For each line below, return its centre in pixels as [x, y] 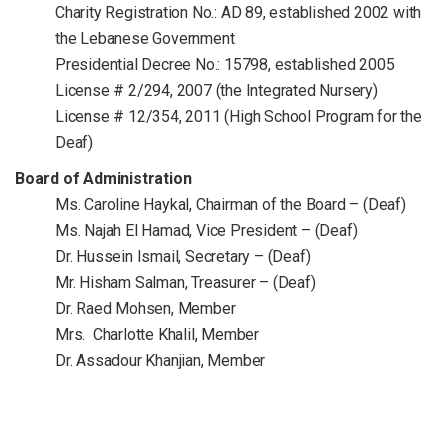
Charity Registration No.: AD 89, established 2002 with [238, 13]
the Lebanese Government [145, 39]
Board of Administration [103, 179]
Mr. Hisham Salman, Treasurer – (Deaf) [185, 283]
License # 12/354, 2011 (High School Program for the [238, 117]
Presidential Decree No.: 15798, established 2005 [225, 65]
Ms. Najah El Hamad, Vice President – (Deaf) [206, 231]
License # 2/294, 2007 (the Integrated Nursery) [216, 91]
